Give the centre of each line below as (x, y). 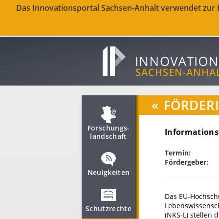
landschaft (109, 136)
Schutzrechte (109, 208)
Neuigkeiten (109, 172)
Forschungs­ (109, 128)
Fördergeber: (186, 162)
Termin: (178, 153)
